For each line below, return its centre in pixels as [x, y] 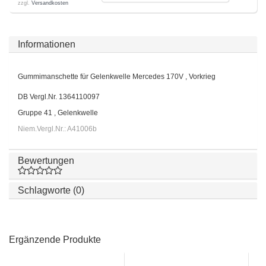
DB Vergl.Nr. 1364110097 [59, 97]
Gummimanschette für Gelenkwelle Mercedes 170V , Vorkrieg [117, 77]
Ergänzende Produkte [55, 240]
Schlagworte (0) [51, 190]
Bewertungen [46, 161]
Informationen [47, 44]
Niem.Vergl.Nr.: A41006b [57, 129]
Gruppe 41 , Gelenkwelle [58, 113]
